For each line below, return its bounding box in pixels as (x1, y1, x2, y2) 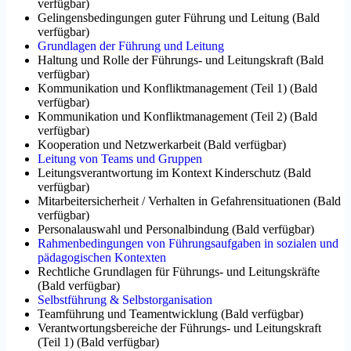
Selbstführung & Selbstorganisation (38, 293, 212, 307)
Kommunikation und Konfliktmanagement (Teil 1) (38, 81, 287, 96)
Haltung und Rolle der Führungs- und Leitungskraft (38, 53, 293, 67)
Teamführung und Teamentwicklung (38, 307, 218, 321)
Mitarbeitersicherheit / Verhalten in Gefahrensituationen (38, 194, 310, 208)
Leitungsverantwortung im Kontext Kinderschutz (38, 166, 280, 180)
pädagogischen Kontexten (38, 251, 166, 265)
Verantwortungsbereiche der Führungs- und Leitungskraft (38, 321, 321, 335)
